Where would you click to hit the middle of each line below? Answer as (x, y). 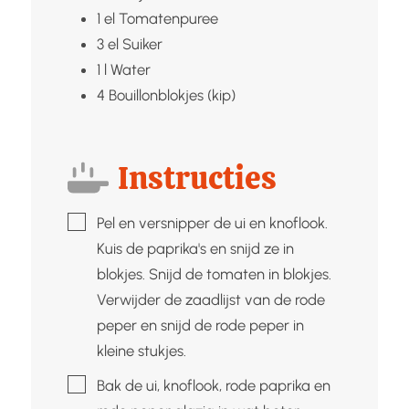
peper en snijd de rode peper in (200, 325)
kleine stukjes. (141, 350)
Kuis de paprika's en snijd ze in (195, 248)
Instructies (198, 178)
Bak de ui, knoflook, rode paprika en (213, 385)
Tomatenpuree (168, 18)
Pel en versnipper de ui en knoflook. (212, 222)
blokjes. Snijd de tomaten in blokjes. (214, 273)
